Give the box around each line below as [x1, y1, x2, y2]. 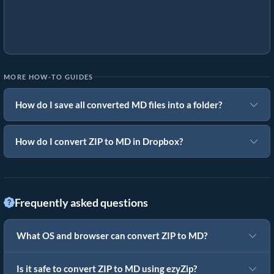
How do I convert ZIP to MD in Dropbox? [15, 136, 183, 147]
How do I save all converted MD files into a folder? [15, 99, 222, 111]
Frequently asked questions [15, 196, 148, 210]
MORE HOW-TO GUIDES [4, 73, 94, 81]
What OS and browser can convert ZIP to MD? [17, 231, 207, 242]
